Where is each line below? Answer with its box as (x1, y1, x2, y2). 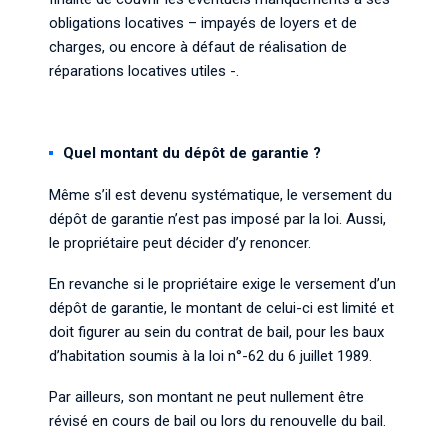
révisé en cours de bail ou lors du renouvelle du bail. (49, 412, 386, 430)
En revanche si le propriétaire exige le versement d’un (49, 275, 396, 293)
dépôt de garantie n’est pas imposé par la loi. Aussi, (49, 210, 386, 228)
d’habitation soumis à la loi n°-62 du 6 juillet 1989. (49, 347, 372, 365)
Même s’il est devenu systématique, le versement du (49, 186, 392, 204)
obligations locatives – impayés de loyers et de (49, 14, 357, 32)
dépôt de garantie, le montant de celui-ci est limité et (49, 299, 394, 317)
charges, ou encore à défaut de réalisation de (49, 38, 347, 56)
